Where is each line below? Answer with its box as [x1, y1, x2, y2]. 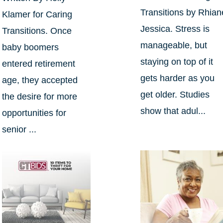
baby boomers [1, 42, 59, 53]
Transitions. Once [1, 26, 72, 36]
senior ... [1, 124, 36, 135]
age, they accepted [1, 75, 78, 86]
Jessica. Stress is [140, 23, 210, 34]
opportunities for [1, 108, 66, 118]
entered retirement [1, 59, 75, 69]
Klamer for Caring [1, 9, 72, 20]
